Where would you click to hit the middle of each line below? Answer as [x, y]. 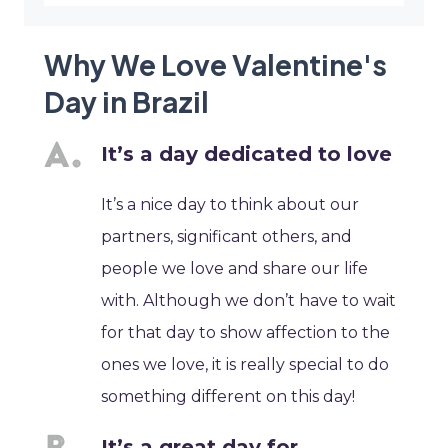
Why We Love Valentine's [215, 65]
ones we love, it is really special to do [245, 365]
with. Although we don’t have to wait [249, 301]
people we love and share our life [235, 269]
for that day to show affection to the [246, 333]
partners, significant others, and [227, 237]
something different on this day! [228, 397]
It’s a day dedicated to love [247, 154]
